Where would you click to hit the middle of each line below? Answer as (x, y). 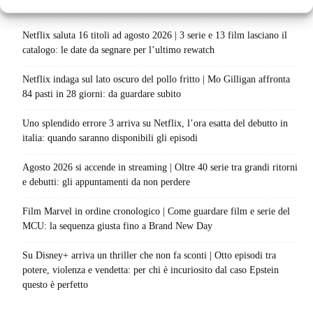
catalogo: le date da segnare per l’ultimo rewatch (118, 50)
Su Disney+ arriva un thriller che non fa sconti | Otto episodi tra (149, 256)
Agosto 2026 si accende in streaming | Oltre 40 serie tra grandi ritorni (160, 168)
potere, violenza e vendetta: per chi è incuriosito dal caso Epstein (151, 270)
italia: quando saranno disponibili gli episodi (110, 138)
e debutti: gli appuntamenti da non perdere (106, 182)
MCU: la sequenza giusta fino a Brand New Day (117, 226)
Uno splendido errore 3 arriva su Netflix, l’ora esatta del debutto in (155, 124)
